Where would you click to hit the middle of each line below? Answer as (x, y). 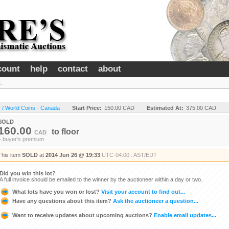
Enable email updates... (184, 215)
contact (73, 69)
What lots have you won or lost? (56, 191)
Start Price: (87, 108)
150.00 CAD (119, 108)
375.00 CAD (201, 108)
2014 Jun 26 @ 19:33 (73, 155)
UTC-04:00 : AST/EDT (129, 155)
